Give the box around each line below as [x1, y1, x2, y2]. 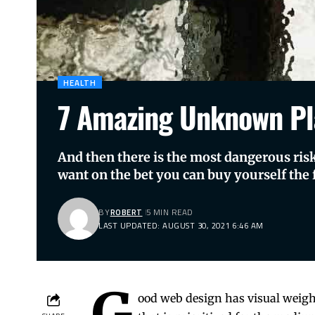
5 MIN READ [146, 206, 193, 219]
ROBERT [110, 206, 143, 219]
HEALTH [63, 76, 97, 89]
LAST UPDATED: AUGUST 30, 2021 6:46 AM [98, 219, 264, 232]
